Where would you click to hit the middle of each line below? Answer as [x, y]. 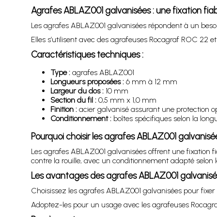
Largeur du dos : [77, 91]
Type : [60, 72]
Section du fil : [73, 100]
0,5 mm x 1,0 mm [126, 100]
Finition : [63, 109]
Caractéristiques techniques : [87, 54]
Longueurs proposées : [87, 81]
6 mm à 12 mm [150, 81]
